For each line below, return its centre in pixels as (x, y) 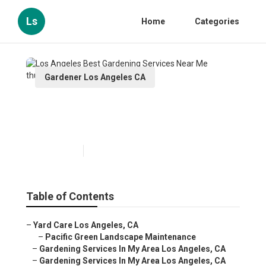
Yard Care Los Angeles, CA (86, 225)
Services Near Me (93, 126)
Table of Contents (70, 197)
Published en (56, 151)
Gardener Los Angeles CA (95, 77)
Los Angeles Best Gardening (126, 107)
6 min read (107, 151)
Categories (217, 21)
